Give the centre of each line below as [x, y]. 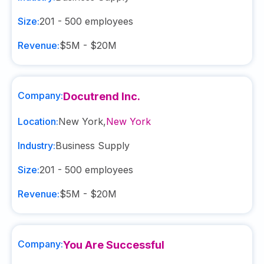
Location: [38, 121]
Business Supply [93, 146]
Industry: [37, 146]
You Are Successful [114, 245]
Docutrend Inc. [102, 96]
